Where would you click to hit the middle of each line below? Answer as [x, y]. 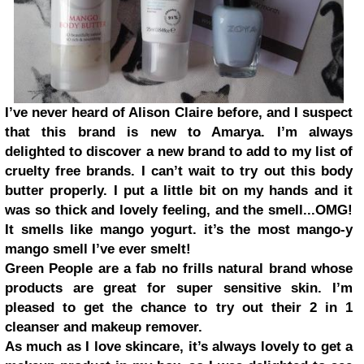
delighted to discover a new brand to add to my [160, 152]
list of [334, 152]
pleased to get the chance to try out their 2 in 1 [179, 308]
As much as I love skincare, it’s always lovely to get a [179, 347]
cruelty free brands [68, 171]
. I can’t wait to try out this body [242, 171]
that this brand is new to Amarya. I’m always [179, 132]
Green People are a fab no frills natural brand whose [179, 269]
